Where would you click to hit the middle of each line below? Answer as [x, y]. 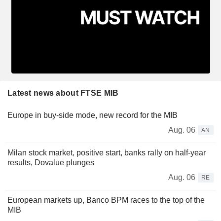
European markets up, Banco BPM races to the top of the [106, 200]
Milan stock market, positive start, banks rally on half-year [107, 152]
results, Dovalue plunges [51, 162]
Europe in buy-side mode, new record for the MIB [92, 115]
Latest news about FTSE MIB [63, 93]
